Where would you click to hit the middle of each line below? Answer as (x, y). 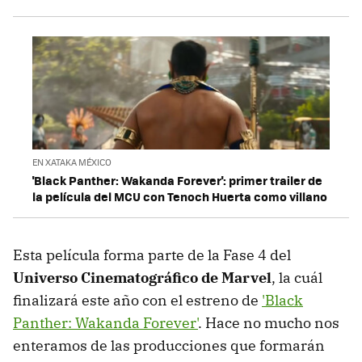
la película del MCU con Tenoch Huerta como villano (180, 197)
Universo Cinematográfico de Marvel (142, 278)
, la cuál (297, 278)
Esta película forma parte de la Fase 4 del (152, 255)
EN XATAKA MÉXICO (72, 162)
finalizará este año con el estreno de (137, 301)
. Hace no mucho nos (269, 323)
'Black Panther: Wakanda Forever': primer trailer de (177, 181)
